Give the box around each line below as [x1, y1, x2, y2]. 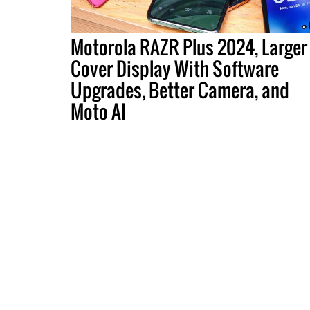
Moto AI [71, 98, 126, 126]
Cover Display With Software [71, 55, 279, 83]
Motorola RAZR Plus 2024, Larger [71, 33, 307, 62]
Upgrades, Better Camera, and [71, 76, 289, 104]
